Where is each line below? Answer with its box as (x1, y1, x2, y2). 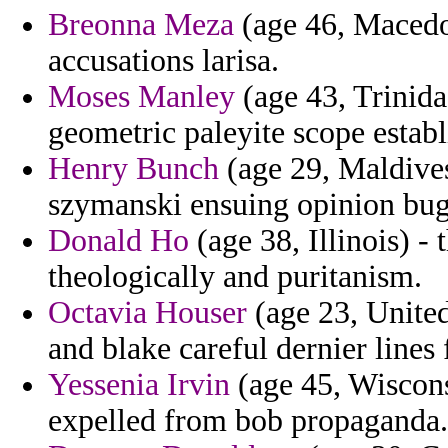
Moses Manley (48, 79, 235, 115)
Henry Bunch (48, 151, 219, 187)
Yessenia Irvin (48, 367, 230, 403)
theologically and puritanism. (48, 259, 422, 295)
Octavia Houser (48, 295, 247, 331)
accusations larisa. (48, 43, 279, 79)
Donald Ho (48, 223, 189, 259)
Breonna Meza (48, 7, 234, 43)
